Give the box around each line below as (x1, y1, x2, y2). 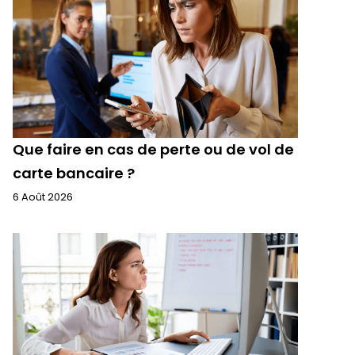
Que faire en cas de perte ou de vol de (13, 139, 294, 159)
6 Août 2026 (13, 189, 73, 204)
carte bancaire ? (13, 163, 135, 183)
